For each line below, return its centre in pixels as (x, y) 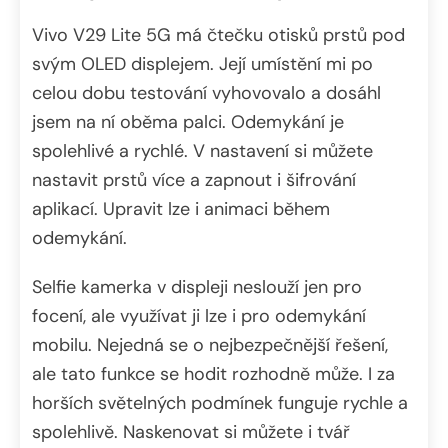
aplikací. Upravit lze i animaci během (181, 208)
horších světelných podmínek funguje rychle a (220, 402)
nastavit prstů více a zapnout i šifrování (194, 179)
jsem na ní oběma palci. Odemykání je (188, 121)
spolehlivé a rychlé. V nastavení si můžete (202, 150)
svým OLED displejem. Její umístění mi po (202, 63)
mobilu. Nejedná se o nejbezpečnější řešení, (210, 344)
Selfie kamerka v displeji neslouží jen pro (197, 286)
